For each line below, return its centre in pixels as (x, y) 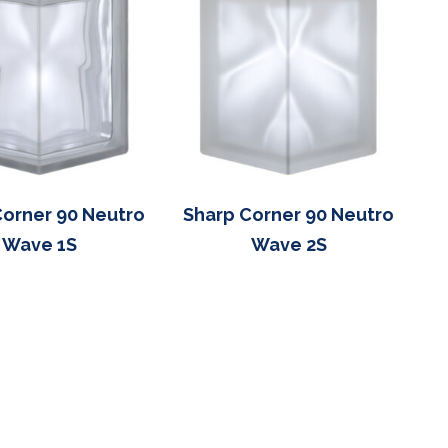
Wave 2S (288, 244)
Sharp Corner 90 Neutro (289, 214)
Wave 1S (40, 244)
